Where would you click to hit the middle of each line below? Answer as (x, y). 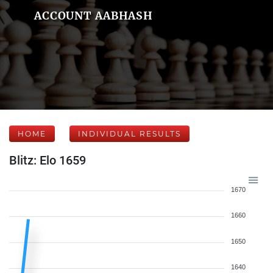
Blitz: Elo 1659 (48, 160)
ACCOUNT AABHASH (94, 16)
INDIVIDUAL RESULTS (129, 134)
